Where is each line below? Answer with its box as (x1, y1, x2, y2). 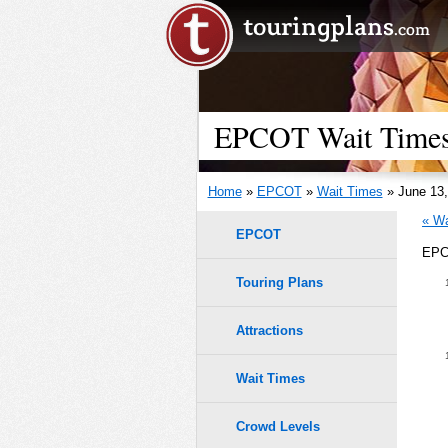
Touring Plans (236, 274, 323, 290)
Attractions (236, 323, 303, 339)
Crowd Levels (236, 419, 320, 435)
